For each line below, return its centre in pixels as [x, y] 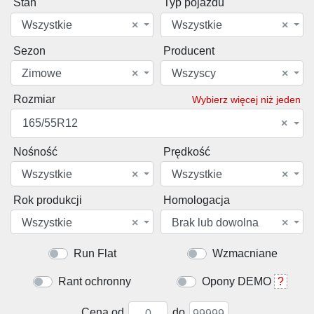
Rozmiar [34, 99]
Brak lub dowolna [215, 222]
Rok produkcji [48, 200]
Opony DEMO [237, 282]
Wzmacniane [245, 254]
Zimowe [42, 73]
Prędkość [187, 151]
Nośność [35, 151]
